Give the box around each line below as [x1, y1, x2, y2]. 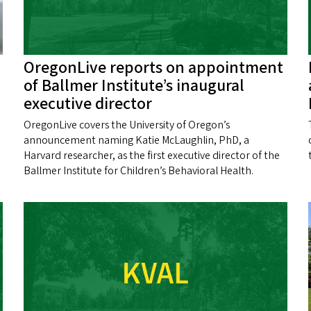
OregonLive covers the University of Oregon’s [24, 117, 230, 133]
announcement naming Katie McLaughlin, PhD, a [24, 133, 249, 149]
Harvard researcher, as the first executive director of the [24, 148, 280, 164]
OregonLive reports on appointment [24, 56, 283, 81]
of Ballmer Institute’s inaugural [24, 74, 244, 99]
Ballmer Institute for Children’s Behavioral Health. [24, 163, 253, 179]
